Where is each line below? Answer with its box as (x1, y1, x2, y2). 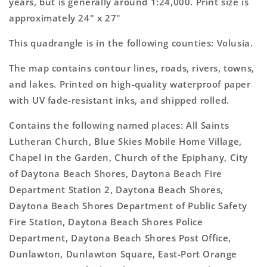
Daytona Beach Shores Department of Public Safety (9, 200, 247, 212)
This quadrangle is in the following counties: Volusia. (9, 37, 253, 49)
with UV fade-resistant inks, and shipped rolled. (9, 94, 229, 106)
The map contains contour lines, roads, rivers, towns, (9, 62, 254, 74)
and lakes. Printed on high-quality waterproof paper (9, 78, 251, 90)
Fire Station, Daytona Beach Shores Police (9, 216, 203, 228)
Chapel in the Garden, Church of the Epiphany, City (9, 151, 249, 163)
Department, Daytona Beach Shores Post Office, (9, 232, 232, 244)
